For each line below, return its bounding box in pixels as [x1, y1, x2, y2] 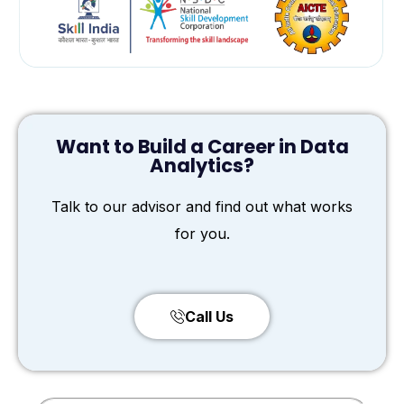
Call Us [185, 307, 234, 326]
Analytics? [150, 151, 254, 179]
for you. [174, 224, 230, 243]
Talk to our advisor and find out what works [51, 197, 353, 216]
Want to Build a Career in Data [55, 133, 349, 160]
